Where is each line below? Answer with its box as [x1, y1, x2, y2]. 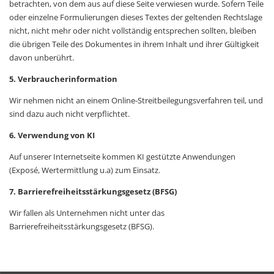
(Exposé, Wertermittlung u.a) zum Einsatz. [9, 165, 160, 176]
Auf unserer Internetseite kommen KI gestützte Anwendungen [9, 151, 235, 163]
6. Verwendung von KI [9, 130, 95, 141]
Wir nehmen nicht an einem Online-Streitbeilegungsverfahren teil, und [9, 95, 263, 106]
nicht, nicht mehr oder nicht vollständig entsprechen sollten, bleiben [9, 25, 256, 37]
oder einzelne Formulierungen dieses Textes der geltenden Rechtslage [9, 12, 262, 23]
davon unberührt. [9, 52, 74, 64]
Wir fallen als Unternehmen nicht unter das [9, 207, 165, 219]
